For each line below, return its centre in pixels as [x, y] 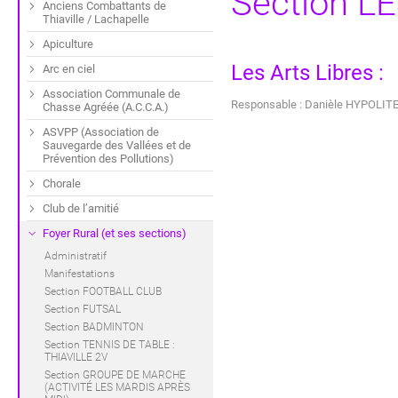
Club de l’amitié [81, 209]
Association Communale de [111, 94]
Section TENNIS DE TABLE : [110, 345]
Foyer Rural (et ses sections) [115, 234]
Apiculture [68, 44]
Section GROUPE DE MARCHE [115, 375]
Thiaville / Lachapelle [96, 20]
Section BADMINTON [94, 327]
